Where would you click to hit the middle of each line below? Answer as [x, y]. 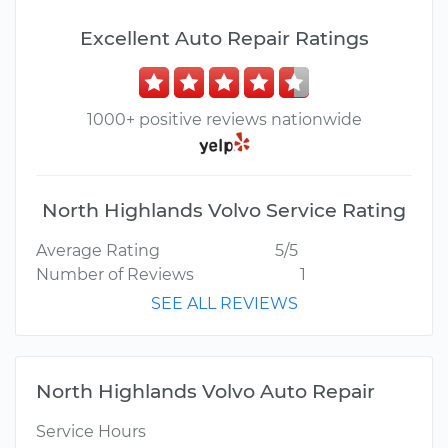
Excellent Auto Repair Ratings [224, 38]
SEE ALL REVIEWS [224, 304]
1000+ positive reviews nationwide [224, 119]
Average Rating [98, 251]
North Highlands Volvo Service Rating [224, 210]
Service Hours [91, 432]
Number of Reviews [115, 275]
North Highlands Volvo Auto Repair [205, 391]
